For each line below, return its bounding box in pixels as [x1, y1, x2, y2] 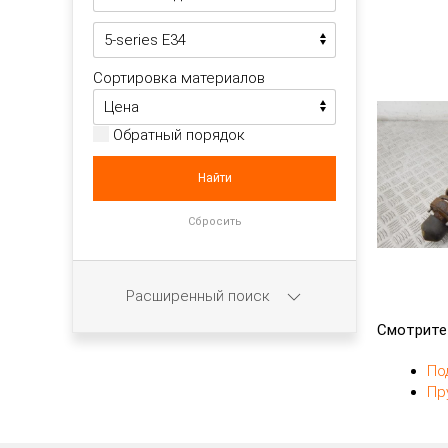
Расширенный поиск [125, 286, 274, 305]
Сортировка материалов [93, 69, 265, 87]
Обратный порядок [109, 126, 245, 144]
